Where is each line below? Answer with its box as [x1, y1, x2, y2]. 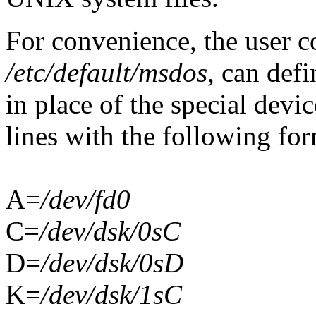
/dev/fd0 [41, 183, 130, 214]
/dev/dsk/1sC [41, 279, 182, 310]
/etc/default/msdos [6, 56, 207, 87]
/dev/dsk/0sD [41, 247, 183, 278]
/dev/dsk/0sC [39, 215, 181, 246]
